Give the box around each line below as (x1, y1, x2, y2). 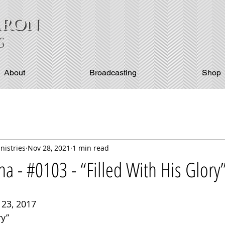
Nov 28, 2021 (28, 143, 70, 153)
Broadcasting (89, 68, 137, 77)
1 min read (72, 143, 109, 153)
